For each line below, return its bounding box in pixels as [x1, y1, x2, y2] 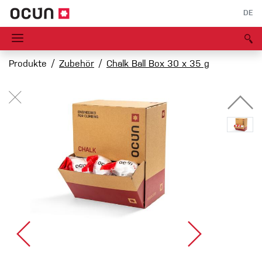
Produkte [9, 60, 47, 70]
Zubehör [59, 60, 94, 70]
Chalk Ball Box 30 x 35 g [106, 60, 209, 70]
